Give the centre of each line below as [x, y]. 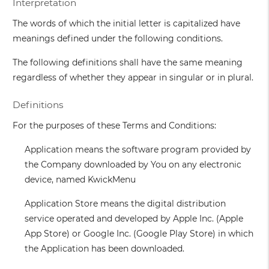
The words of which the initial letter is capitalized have [127, 24]
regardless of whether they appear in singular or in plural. [133, 78]
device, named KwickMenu [80, 180]
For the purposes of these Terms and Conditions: [115, 126]
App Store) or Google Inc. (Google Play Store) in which [139, 234]
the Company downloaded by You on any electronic [133, 165]
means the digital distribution [162, 204]
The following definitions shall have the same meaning [128, 63]
